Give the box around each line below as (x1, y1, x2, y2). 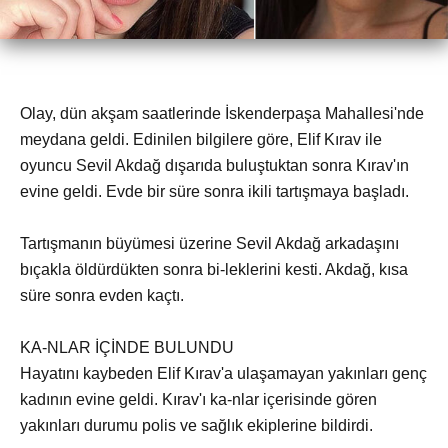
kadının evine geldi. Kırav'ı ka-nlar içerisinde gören (20, 390, 377, 408)
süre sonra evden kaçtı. (20, 286, 184, 304)
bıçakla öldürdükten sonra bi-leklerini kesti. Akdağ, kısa (20, 260, 408, 278)
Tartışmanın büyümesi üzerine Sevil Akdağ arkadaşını (20, 234, 399, 252)
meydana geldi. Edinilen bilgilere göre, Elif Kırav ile (20, 130, 382, 148)
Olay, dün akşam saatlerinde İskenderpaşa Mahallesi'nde (20, 104, 424, 122)
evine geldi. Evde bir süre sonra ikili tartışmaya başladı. (20, 182, 409, 200)
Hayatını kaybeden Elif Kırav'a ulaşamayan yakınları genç (20, 364, 427, 382)
